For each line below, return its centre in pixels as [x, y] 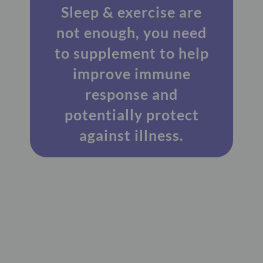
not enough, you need [131, 32]
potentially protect [131, 114]
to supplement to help [131, 53]
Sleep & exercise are [131, 11]
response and [131, 94]
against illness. [131, 135]
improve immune [131, 73]
